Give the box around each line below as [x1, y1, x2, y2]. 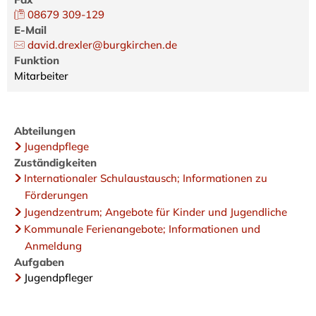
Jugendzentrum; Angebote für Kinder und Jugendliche [24, 205, 287, 219]
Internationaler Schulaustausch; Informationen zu [24, 171, 267, 185]
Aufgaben [14, 255, 64, 269]
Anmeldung [25, 238, 82, 253]
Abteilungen [14, 123, 75, 138]
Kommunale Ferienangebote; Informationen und [24, 221, 260, 236]
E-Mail [14, 23, 47, 37]
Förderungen [25, 188, 88, 202]
